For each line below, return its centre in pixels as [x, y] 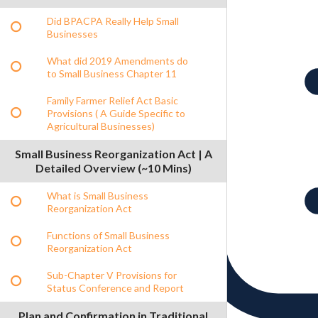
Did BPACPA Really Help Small [113, 21]
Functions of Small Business [108, 235]
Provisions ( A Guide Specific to [116, 113]
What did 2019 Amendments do [117, 60]
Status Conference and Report [115, 287]
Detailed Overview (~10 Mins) [113, 168]
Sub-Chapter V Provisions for [112, 275]
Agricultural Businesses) [101, 126]
